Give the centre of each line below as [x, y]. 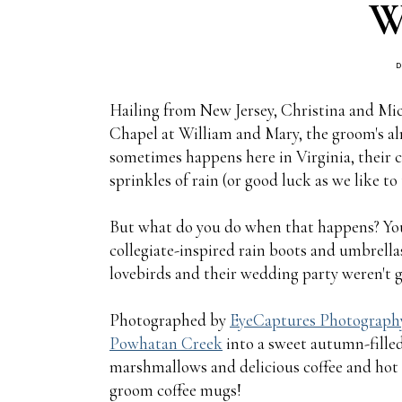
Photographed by [170, 319]
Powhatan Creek [166, 343]
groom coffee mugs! [175, 389]
